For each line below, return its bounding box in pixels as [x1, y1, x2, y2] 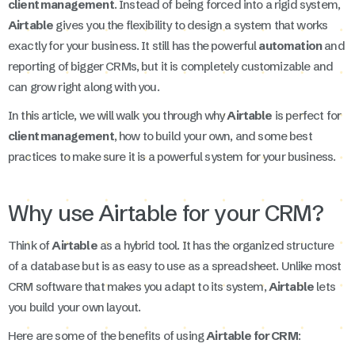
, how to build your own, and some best [113, 128, 312, 143]
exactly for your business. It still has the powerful [8, 37, 259, 53]
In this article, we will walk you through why [8, 107, 227, 123]
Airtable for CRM [206, 327, 298, 343]
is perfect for [272, 107, 342, 123]
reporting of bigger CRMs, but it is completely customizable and [8, 58, 334, 74]
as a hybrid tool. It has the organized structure [97, 237, 334, 253]
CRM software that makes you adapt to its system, [8, 278, 269, 294]
